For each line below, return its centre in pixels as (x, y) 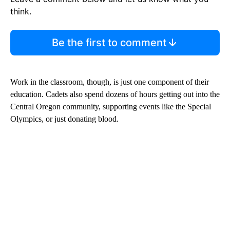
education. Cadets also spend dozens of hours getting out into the (115, 94)
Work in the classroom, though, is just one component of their (110, 82)
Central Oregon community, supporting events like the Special (111, 107)
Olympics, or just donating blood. (64, 119)
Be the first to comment (109, 43)
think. (21, 12)
